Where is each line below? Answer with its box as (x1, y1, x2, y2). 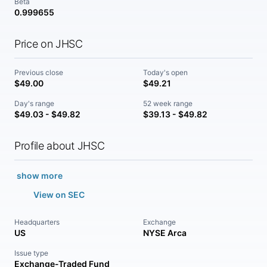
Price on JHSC (14, 38, 83, 50)
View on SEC (33, 190, 85, 200)
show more (17, 170, 63, 181)
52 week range (143, 99, 193, 108)
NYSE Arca (143, 228, 187, 238)
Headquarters (14, 218, 60, 226)
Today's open (143, 68, 188, 77)
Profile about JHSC (14, 139, 105, 152)
